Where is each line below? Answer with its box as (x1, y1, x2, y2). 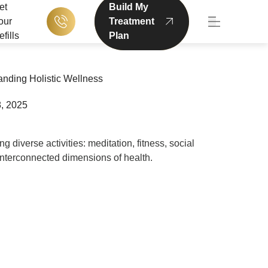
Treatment (108, 16, 154, 26)
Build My (108, 2, 148, 12)
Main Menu (211, 23, 259, 33)
